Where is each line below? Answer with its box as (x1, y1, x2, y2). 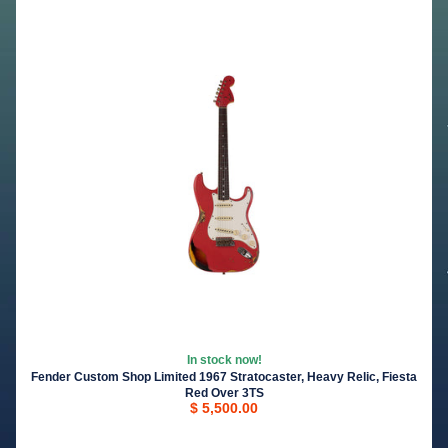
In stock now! (186, 354, 262, 367)
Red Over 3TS (184, 387, 264, 400)
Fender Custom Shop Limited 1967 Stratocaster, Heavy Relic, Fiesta (31, 371, 417, 384)
